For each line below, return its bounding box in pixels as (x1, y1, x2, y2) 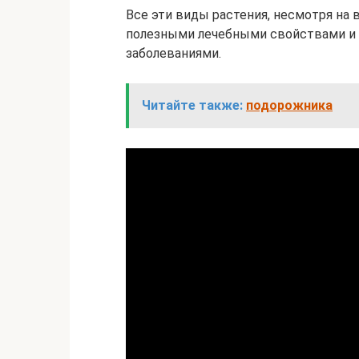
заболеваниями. (126, 46, 221, 62)
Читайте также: (142, 98, 243, 114)
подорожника (246, 98, 333, 114)
